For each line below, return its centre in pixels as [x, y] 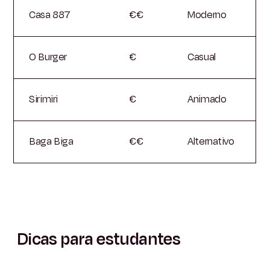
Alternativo [211, 141]
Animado [207, 99]
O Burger [48, 57]
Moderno [207, 15]
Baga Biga [51, 141]
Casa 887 [50, 15]
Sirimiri [43, 99]
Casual [202, 57]
